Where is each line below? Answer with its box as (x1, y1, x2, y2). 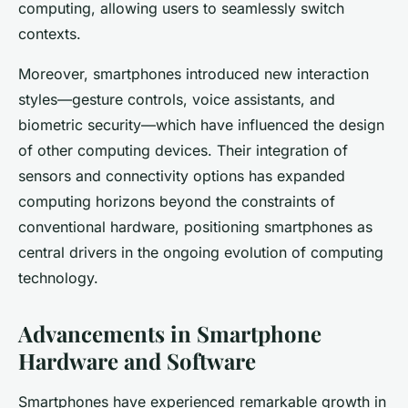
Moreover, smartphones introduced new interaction (18, 64, 369, 83)
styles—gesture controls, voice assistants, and (18, 89, 335, 108)
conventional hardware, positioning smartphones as (18, 217, 372, 236)
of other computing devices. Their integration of (18, 140, 348, 159)
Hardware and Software (18, 345, 256, 375)
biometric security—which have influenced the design (18, 115, 384, 134)
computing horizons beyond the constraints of (18, 191, 335, 210)
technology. (18, 268, 98, 287)
